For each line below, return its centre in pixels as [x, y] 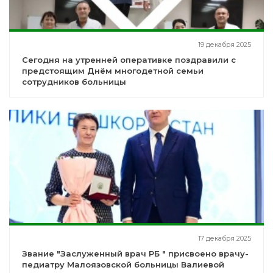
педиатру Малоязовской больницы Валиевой [123, 265]
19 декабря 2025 [225, 45]
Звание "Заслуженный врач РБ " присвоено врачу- [135, 254]
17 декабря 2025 [225, 239]
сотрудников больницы [74, 82]
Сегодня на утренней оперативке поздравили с [129, 60]
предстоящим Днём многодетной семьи [113, 71]
